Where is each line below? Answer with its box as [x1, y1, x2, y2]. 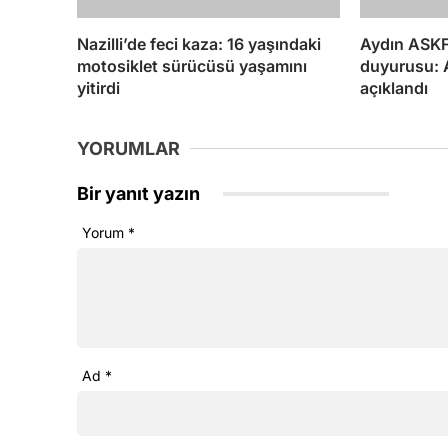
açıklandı [359, 77, 428, 98]
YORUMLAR [77, 137, 180, 159]
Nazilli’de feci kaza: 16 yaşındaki [77, 33, 321, 54]
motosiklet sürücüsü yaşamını [77, 55, 307, 76]
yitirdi [77, 77, 120, 98]
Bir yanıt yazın [77, 182, 204, 204]
